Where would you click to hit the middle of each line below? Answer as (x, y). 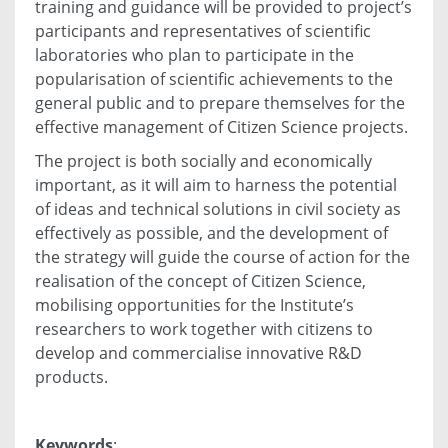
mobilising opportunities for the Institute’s (194, 305)
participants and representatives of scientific (203, 31)
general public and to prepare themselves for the (220, 103)
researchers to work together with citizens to (204, 329)
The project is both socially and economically (203, 161)
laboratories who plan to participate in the (194, 55)
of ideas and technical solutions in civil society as (218, 209)
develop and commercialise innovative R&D (198, 353)
